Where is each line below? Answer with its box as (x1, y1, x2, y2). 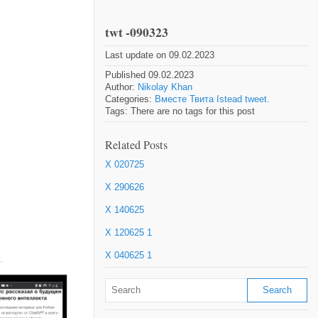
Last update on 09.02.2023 (105, 50, 214, 60)
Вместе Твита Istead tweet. (155, 94, 270, 104)
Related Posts (105, 137, 168, 153)
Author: (105, 82, 138, 92)
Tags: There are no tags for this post (105, 106, 255, 116)
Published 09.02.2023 (105, 70, 194, 80)
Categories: (105, 94, 155, 104)
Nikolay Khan (138, 82, 192, 92)
